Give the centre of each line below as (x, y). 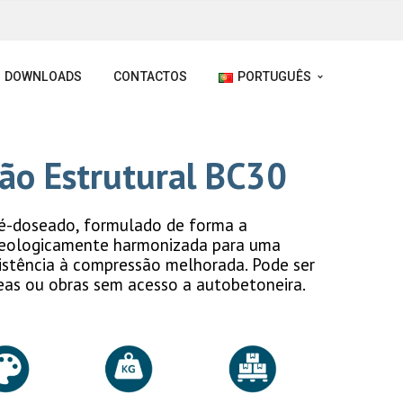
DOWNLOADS (43, 76)
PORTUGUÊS (274, 76)
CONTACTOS (151, 76)
